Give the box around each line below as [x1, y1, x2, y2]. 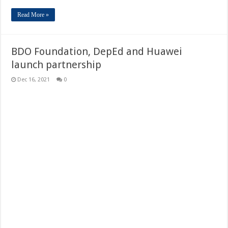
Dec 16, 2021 [17, 76, 50, 83]
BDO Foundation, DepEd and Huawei [11, 45, 183, 58]
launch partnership [11, 59, 102, 71]
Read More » [17, 11, 49, 18]
